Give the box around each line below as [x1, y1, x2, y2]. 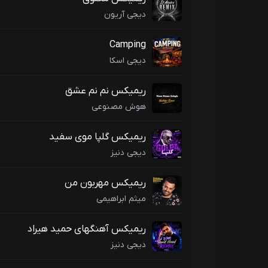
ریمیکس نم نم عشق [65, 84, 146, 98]
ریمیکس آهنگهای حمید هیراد [28, 223, 146, 236]
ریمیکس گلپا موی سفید [49, 130, 146, 144]
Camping [109, 38, 146, 52]
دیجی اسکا [109, 54, 146, 66]
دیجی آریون [104, 8, 146, 20]
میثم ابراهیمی [96, 193, 146, 205]
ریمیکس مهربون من [65, 176, 146, 190]
